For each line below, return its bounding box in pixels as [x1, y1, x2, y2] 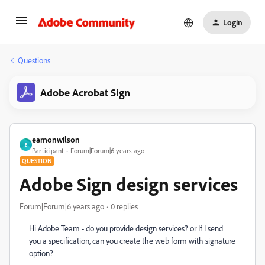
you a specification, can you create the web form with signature [29, 235, 235, 245]
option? [29, 248, 55, 258]
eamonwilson [32, 134, 80, 144]
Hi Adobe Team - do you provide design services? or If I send [29, 223, 223, 233]
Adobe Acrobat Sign [40, 86, 130, 99]
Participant [32, 146, 64, 155]
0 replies [111, 201, 138, 211]
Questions [18, 55, 50, 65]
